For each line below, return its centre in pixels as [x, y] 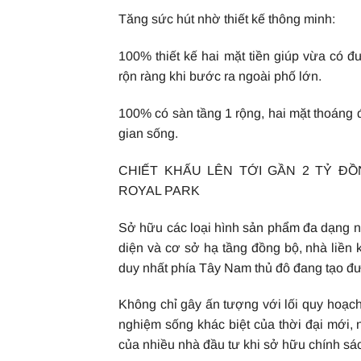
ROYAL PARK [159, 190]
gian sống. [148, 133]
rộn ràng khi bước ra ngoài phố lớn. [220, 77]
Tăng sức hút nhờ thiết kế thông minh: [227, 19]
